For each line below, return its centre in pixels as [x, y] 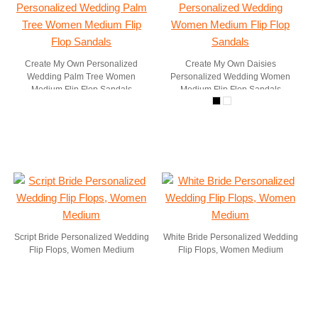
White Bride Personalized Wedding [230, 237]
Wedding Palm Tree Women [82, 77]
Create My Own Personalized [82, 64]
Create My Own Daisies [230, 64]
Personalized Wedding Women [231, 77]
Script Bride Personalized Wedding [81, 237]
